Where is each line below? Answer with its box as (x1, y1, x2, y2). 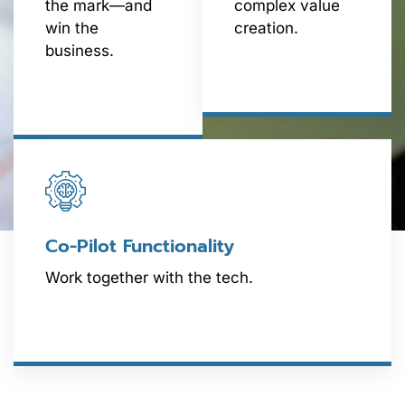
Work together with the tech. (45, 268, 253, 287)
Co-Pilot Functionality (45, 232, 234, 260)
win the (45, 19, 99, 38)
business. (45, 42, 114, 61)
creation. (234, 19, 298, 38)
